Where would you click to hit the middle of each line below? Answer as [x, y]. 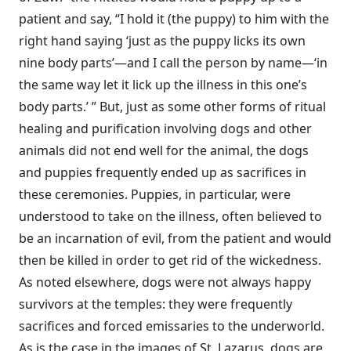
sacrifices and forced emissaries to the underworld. [172, 326]
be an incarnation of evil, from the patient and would [175, 238]
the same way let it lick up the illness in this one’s [163, 85]
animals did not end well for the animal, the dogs [164, 150]
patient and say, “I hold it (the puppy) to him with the [174, 19]
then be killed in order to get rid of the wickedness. [170, 260]
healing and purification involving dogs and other [165, 128]
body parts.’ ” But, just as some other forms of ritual [172, 107]
